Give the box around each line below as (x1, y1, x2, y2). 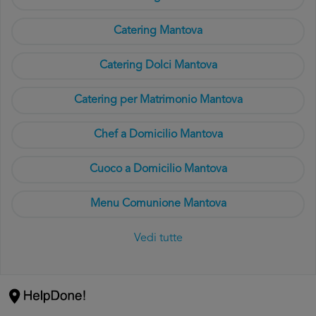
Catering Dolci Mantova (99, 60, 217, 71)
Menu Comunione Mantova (90, 198, 226, 209)
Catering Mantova (114, 25, 202, 37)
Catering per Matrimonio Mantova (73, 95, 243, 106)
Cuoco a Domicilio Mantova (89, 164, 227, 175)
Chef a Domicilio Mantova (93, 129, 223, 140)
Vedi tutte (133, 233, 183, 244)
